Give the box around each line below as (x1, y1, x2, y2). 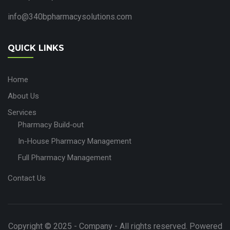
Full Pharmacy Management (18, 153, 111, 163)
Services (8, 108, 36, 118)
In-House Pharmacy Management (18, 137, 131, 146)
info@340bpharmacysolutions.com (8, 12, 132, 22)
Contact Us (8, 174, 46, 183)
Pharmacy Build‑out (18, 120, 84, 130)
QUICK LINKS (8, 43, 64, 53)
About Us (8, 91, 39, 101)
